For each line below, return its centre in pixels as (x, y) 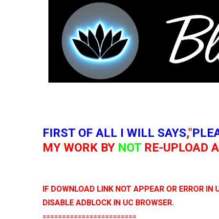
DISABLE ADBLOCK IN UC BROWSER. (108, 203)
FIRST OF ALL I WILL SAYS (114, 133)
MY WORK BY (80, 148)
